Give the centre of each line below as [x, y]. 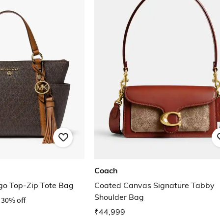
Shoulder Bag [119, 197]
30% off [13, 200]
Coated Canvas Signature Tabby [154, 185]
